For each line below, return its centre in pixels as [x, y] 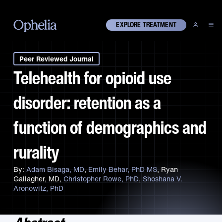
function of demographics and [110, 127]
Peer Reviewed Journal [56, 59]
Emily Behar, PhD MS [123, 169]
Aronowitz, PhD [38, 188]
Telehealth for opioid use [92, 78]
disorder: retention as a [87, 103]
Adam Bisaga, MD [55, 169]
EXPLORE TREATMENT [146, 25]
